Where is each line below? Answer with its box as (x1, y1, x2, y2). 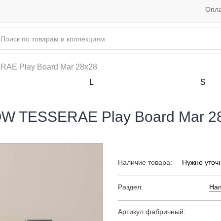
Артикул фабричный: (118, 208, 185, 216)
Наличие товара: (118, 158, 172, 167)
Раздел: (118, 183, 143, 191)
